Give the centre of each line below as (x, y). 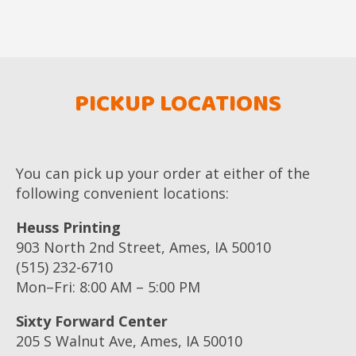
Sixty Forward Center (92, 321)
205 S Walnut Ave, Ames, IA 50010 (129, 341)
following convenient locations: (122, 193)
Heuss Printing (68, 227)
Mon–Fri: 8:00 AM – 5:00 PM (108, 286)
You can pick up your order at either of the (163, 173)
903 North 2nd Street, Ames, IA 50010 (143, 247)
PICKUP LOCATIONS (178, 104)
